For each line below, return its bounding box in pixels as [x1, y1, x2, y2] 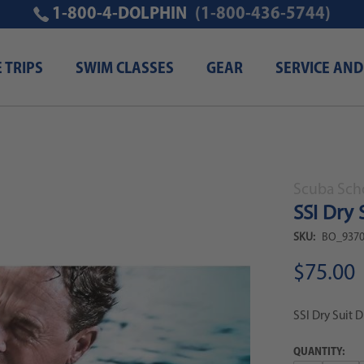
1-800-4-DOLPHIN [49, 5, 188, 24]
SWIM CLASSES [76, 61, 174, 77]
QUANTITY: [292, 345, 345, 358]
